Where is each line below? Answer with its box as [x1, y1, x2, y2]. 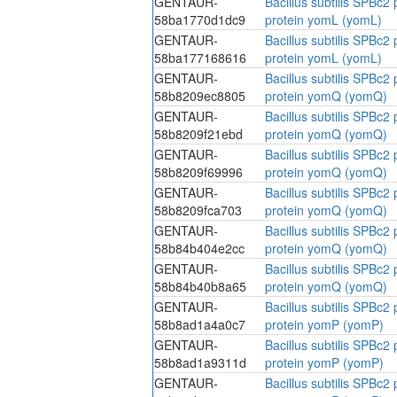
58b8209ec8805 [154, 86, 245, 105]
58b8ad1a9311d [154, 353, 246, 371]
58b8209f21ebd [154, 124, 243, 143]
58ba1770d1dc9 [154, 10, 245, 28]
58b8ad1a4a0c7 [154, 315, 245, 333]
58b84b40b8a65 [154, 276, 246, 295]
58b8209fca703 [154, 200, 242, 219]
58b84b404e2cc [154, 238, 245, 257]
